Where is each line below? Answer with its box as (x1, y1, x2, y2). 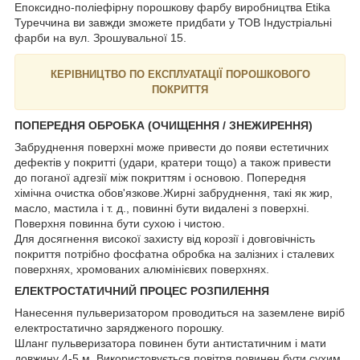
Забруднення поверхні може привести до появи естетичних (14, 140, 329, 153)
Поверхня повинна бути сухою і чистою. (14, 216, 225, 230)
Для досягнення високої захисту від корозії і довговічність (14, 231, 315, 245)
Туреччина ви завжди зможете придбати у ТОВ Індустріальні (14, 15, 332, 29)
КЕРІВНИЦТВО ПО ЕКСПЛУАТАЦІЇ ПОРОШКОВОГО (50, 67, 310, 80)
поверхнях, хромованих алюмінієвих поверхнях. (14, 262, 269, 276)
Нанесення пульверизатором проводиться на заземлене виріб (14, 305, 345, 319)
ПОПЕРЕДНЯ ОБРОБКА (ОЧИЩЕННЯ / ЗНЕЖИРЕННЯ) (14, 118, 313, 132)
